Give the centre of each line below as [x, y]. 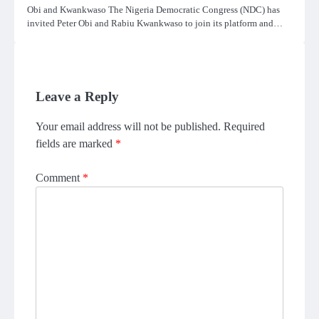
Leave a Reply [77, 96]
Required [244, 126]
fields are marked [75, 143]
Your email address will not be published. [128, 126]
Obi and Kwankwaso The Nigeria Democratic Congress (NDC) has [153, 9]
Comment [59, 177]
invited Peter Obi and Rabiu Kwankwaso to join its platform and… [155, 23]
